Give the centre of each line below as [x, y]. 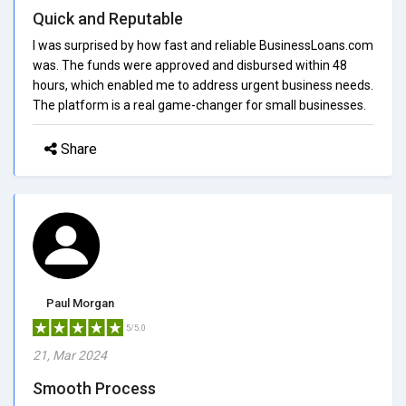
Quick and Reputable [108, 18]
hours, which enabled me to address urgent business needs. [203, 85]
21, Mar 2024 [70, 355]
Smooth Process [94, 388]
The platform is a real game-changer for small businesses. [199, 105]
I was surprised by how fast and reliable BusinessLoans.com [203, 45]
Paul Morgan [80, 303]
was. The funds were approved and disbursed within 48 [190, 65]
